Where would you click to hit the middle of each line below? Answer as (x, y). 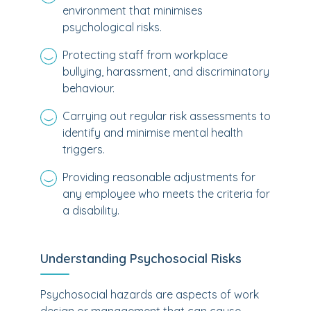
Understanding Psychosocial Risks (141, 259)
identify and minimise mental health (153, 133)
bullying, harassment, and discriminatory (166, 72)
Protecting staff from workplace (145, 55)
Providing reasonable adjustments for (159, 177)
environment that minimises (133, 10)
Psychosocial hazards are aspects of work (150, 294)
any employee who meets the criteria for (166, 194)
